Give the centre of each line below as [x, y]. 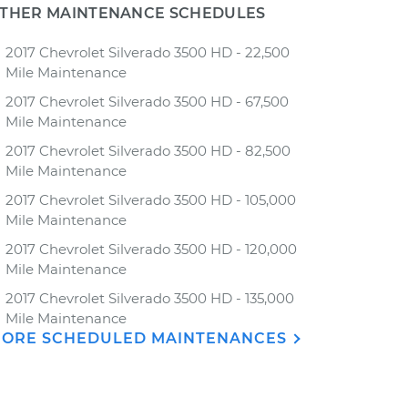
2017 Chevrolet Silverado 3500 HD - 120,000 [151, 249]
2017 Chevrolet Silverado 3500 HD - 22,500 [148, 52]
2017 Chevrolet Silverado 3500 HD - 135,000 [150, 298]
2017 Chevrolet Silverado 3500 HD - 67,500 [147, 102]
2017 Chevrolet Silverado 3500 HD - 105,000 [151, 200]
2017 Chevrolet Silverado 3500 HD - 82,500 [148, 151]
